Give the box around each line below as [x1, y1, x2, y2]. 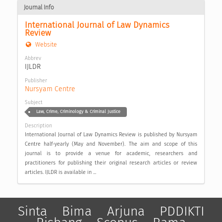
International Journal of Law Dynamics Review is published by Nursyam [25, 131, 197, 138]
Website [34, 41, 57, 49]
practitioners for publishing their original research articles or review [25, 160, 197, 166]
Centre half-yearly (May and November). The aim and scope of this [25, 141, 197, 148]
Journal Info [24, 4, 54, 11]
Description [25, 122, 52, 129]
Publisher [25, 77, 47, 84]
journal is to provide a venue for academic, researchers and [25, 150, 197, 157]
